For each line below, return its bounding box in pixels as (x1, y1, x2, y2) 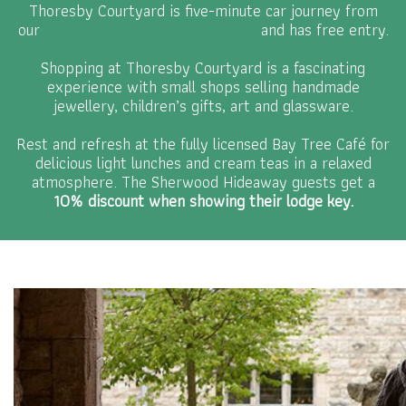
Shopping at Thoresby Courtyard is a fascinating (41, 54, 365, 81)
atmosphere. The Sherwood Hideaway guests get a (31, 169, 375, 195)
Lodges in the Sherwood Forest (43, 16, 261, 43)
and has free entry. (260, 16, 389, 43)
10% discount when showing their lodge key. (53, 188, 353, 214)
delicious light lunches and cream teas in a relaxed (34, 150, 372, 176)
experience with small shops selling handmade (46, 73, 360, 100)
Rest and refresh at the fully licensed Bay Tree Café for (16, 130, 390, 157)
